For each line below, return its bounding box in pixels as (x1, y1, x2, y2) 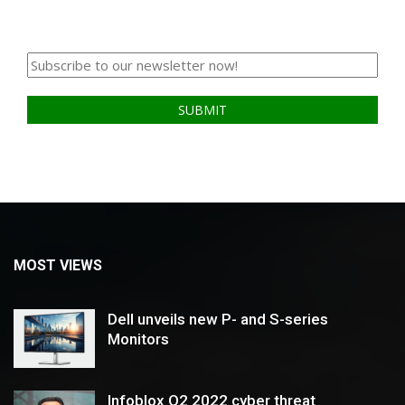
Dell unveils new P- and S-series (108, 310, 328, 329)
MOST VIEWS (14, 257, 102, 275)
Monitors (108, 330, 169, 349)
